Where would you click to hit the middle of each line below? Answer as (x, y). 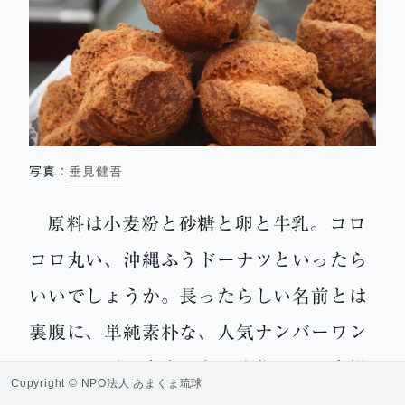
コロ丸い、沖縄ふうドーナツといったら (198, 261)
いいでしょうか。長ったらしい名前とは (198, 297)
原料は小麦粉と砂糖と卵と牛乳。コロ (207, 225)
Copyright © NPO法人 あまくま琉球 (107, 383)
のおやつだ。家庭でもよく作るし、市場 (198, 369)
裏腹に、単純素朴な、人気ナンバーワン (198, 333)
